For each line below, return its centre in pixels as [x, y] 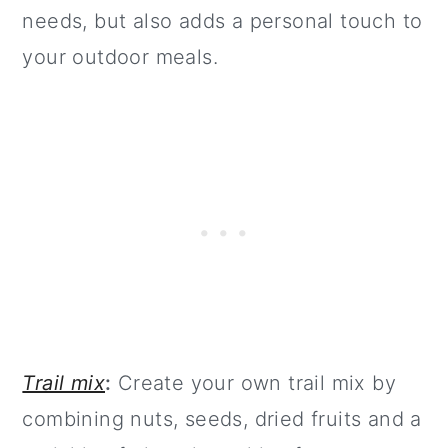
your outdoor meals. [120, 57]
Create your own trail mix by [254, 383]
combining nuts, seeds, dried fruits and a [222, 419]
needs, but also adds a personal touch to [222, 21]
